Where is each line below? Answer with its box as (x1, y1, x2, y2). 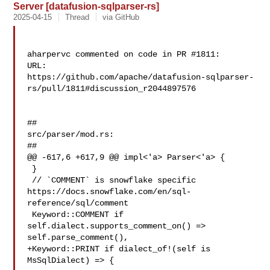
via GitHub (102, 13, 140, 22)
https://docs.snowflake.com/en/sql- (27, 187, 192, 196)
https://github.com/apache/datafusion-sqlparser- (27, 72, 254, 82)
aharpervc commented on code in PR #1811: (27, 49, 221, 59)
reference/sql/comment (27, 198, 129, 208)
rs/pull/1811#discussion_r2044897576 (27, 84, 196, 93)
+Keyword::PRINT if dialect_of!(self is (27, 244, 211, 254)
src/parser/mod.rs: (27, 130, 115, 139)
